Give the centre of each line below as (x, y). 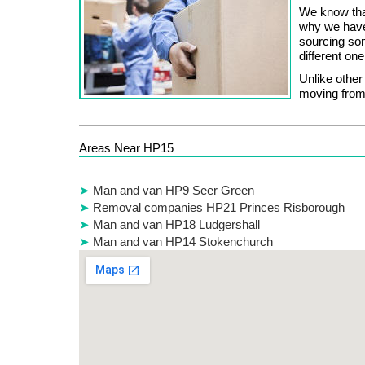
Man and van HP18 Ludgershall (176, 224)
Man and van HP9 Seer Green (174, 190)
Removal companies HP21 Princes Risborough (219, 207)
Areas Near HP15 (126, 147)
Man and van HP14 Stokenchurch (183, 241)
